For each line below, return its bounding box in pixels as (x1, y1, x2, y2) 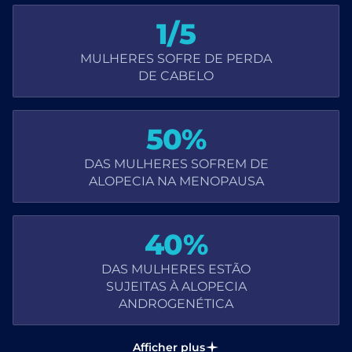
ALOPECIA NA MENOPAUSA (88, 171, 264, 189)
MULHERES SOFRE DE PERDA (80, 49, 272, 66)
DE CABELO (138, 66, 214, 83)
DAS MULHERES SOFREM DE (83, 154, 269, 171)
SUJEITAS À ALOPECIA (105, 277, 247, 294)
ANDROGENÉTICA (119, 294, 233, 311)
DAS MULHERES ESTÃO (101, 259, 251, 277)
